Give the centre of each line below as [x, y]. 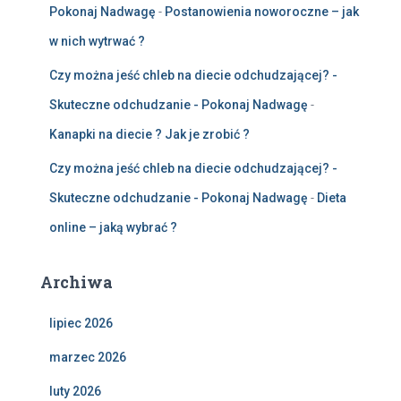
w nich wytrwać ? [97, 42]
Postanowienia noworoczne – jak [262, 12]
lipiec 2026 [81, 324]
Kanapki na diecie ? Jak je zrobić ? [149, 135]
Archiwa [77, 282]
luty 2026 [75, 392]
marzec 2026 [88, 358]
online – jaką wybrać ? [113, 228]
